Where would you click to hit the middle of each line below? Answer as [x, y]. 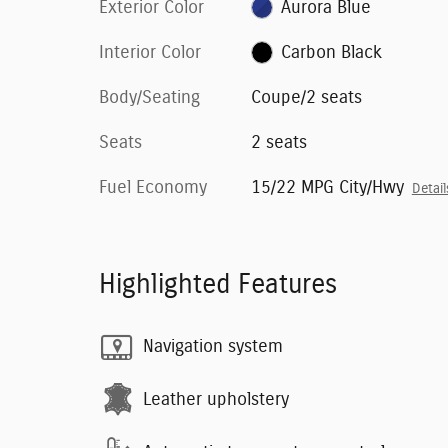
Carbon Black [332, 52]
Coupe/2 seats [306, 97]
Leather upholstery [216, 400]
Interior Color [150, 52]
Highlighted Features [218, 284]
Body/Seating [149, 97]
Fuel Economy [153, 187]
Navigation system [213, 347]
